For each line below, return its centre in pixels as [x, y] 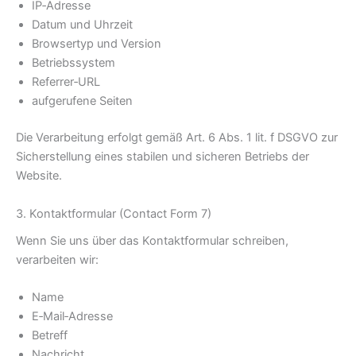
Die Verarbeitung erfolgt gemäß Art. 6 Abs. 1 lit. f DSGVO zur [177, 138]
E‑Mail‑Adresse [72, 317]
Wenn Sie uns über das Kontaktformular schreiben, [152, 240]
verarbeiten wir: [57, 259]
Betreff [50, 336]
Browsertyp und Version [97, 44]
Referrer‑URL [66, 82]
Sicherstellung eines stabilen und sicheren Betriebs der [163, 157]
